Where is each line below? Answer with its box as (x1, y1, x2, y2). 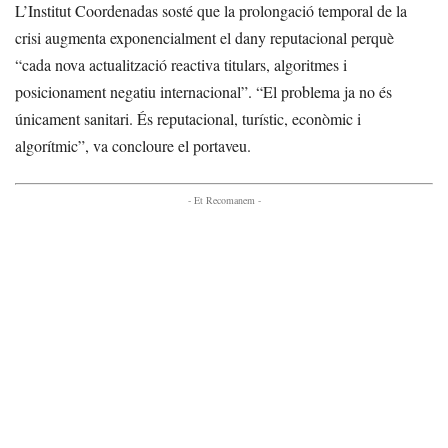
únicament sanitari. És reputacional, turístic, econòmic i (15, 108, 361, 130)
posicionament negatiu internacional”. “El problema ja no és (15, 81, 392, 103)
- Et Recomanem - (187, 193, 261, 208)
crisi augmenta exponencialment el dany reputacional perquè (15, 27, 394, 49)
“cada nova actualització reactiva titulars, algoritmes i (15, 54, 347, 76)
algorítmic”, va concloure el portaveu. (15, 135, 251, 157)
